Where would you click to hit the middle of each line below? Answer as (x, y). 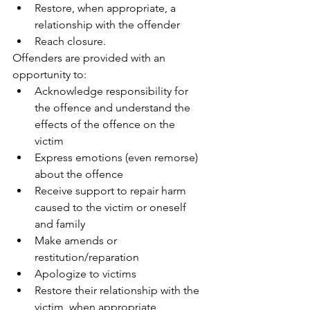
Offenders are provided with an (90, 57)
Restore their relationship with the (118, 290)
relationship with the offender (109, 24)
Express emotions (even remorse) (118, 157)
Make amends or (77, 240)
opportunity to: (51, 74)
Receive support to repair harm (112, 190)
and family (61, 224)
